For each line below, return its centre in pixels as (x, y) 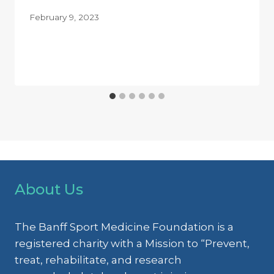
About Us (49, 189)
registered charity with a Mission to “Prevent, (132, 243)
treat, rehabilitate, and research (98, 260)
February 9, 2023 (64, 17)
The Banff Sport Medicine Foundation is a (124, 227)
